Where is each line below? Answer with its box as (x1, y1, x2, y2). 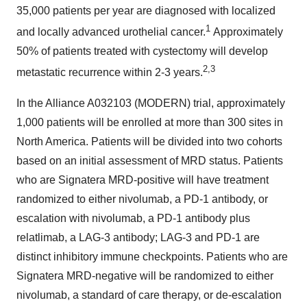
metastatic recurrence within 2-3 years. (16, 66, 203, 79)
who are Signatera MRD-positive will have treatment (16, 173, 269, 186)
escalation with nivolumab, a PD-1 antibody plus (16, 212, 250, 224)
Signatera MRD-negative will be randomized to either (16, 269, 273, 282)
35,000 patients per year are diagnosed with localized (16, 5, 275, 16)
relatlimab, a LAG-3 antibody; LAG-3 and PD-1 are (16, 231, 260, 243)
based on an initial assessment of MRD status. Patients (16, 154, 283, 167)
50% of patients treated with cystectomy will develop (16, 45, 268, 58)
